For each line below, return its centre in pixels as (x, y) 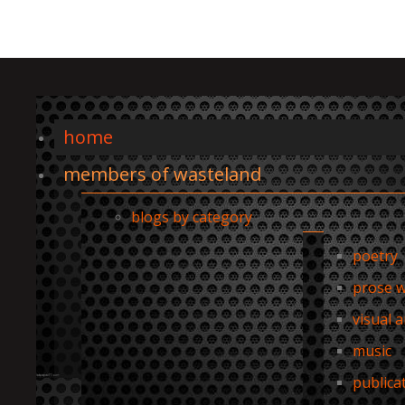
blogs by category (191, 217)
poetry (375, 256)
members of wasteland (162, 174)
